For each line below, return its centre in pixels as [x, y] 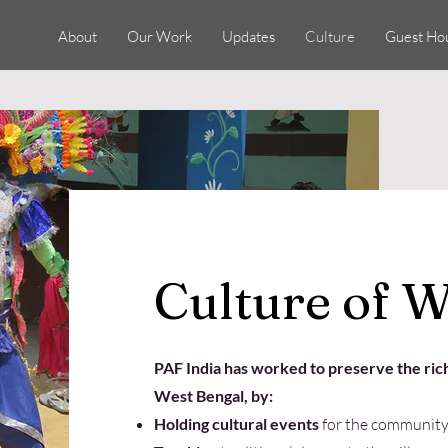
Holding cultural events [237, 423]
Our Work [160, 36]
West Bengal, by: [213, 395]
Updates [249, 36]
